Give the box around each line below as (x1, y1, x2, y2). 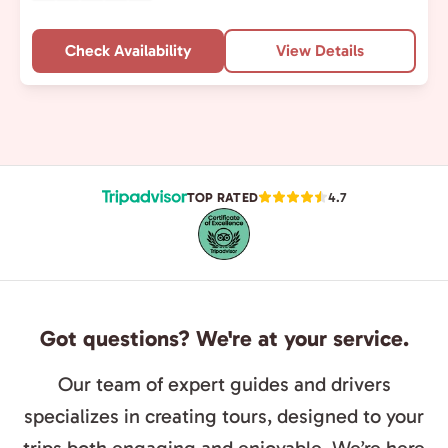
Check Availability (64, 41, 192, 60)
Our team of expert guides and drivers (57, 372, 391, 396)
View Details (276, 41, 364, 60)
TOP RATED (186, 189, 259, 205)
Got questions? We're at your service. (39, 325, 409, 352)
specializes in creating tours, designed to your (24, 404, 424, 428)
